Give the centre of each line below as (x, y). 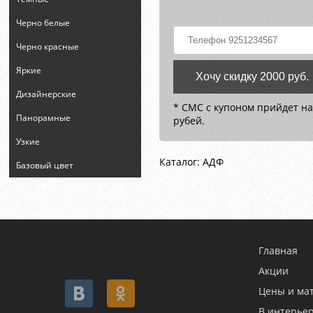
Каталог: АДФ (192, 161)
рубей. (189, 120)
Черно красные (48, 46)
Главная (278, 250)
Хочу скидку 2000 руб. (253, 76)
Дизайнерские (46, 94)
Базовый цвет (45, 165)
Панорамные (44, 118)
